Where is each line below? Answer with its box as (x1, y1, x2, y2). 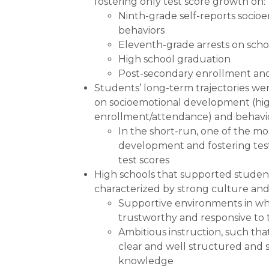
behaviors (118, 24, 165, 36)
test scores (118, 154, 169, 166)
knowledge (118, 255, 174, 267)
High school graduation (118, 53, 231, 65)
